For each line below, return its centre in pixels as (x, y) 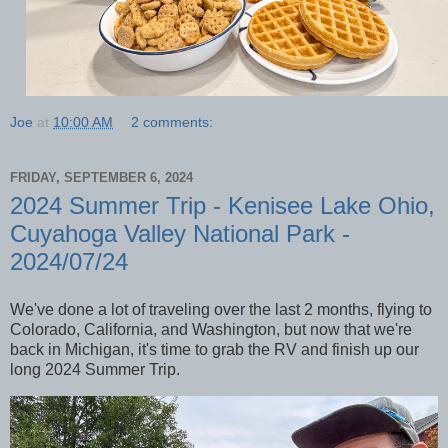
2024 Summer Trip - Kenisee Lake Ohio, (222, 205)
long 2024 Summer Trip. (97, 369)
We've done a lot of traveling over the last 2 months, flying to (221, 309)
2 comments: (172, 121)
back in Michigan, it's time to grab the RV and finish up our (214, 349)
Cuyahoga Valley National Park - (180, 233)
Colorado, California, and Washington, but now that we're (211, 329)
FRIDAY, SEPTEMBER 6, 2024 (101, 178)
